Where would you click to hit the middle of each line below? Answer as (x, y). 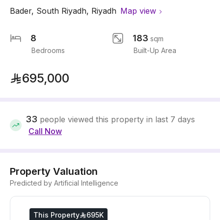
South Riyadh (61, 11)
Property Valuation (54, 171)
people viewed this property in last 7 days (117, 119)
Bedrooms (48, 50)
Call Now (45, 131)
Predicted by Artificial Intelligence (64, 183)
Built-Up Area (155, 50)
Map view (138, 11)
